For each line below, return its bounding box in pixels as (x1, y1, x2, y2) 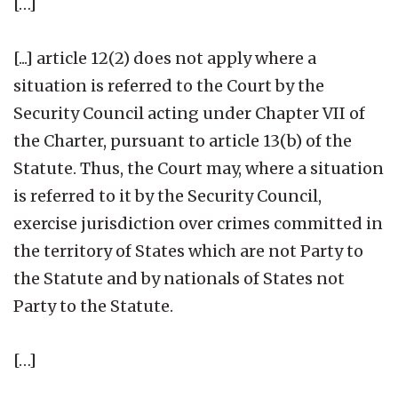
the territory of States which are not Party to (13, 240, 363, 261)
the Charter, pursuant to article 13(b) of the (13, 130, 352, 151)
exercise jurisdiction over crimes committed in (13, 212, 383, 234)
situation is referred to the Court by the (13, 75, 324, 96)
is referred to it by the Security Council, (13, 185, 322, 206)
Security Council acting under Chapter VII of (13, 102, 365, 123)
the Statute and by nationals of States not (13, 267, 345, 289)
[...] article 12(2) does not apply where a (13, 47, 316, 68)
